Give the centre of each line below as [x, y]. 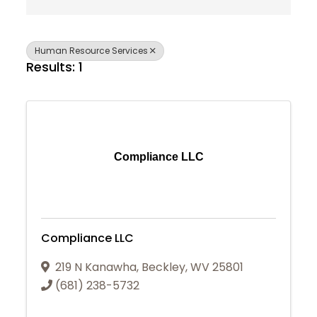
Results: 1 [55, 67]
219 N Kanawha [96, 267]
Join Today [158, 300]
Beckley [164, 267]
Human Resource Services [92, 51]
